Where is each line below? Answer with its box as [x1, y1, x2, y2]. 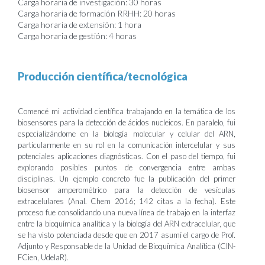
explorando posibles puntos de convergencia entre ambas [18, 163, 235, 172]
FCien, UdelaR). [18, 253, 69, 262]
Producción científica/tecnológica [18, 70, 188, 83]
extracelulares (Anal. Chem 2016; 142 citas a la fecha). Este [18, 196, 235, 206]
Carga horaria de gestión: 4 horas [18, 31, 137, 41]
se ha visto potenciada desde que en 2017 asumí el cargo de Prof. [18, 230, 235, 240]
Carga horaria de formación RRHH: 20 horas [18, 8, 176, 18]
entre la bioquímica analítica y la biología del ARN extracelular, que [18, 219, 235, 228]
